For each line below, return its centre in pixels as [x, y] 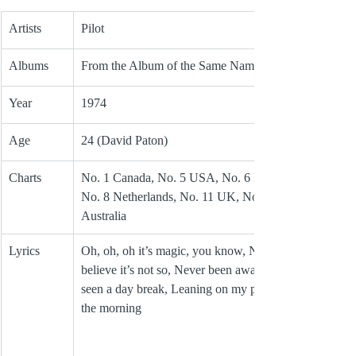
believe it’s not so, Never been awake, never [193, 270]
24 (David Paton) [124, 141]
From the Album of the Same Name [170, 66]
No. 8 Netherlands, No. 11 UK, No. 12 [181, 197]
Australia [105, 216]
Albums [29, 66]
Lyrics [24, 251]
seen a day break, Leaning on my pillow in [190, 289]
